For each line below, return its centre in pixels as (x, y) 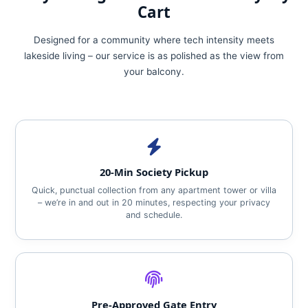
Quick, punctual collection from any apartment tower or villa (154, 190)
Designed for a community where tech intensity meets (154, 40)
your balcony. (154, 71)
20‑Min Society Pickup (154, 172)
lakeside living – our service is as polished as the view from (154, 56)
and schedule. (154, 215)
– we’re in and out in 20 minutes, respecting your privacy (154, 202)
